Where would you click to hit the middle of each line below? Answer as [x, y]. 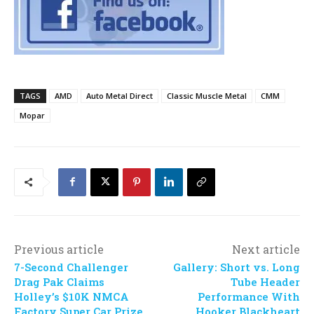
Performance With [248, 296]
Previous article [59, 249]
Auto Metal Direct [120, 95]
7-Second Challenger [71, 267]
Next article [266, 249]
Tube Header [265, 281]
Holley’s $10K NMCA [71, 296]
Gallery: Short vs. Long [236, 267]
